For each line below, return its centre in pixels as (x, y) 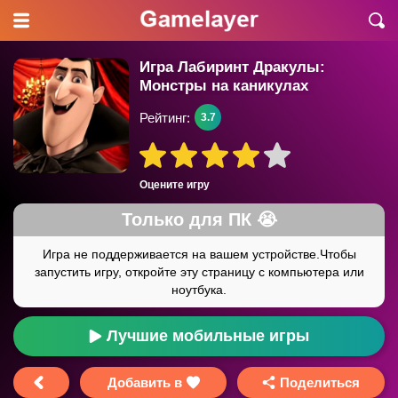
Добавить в (144, 382)
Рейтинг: (165, 117)
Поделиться (320, 382)
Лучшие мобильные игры (208, 336)
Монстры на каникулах (224, 86)
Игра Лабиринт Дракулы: (232, 67)
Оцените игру (175, 185)
